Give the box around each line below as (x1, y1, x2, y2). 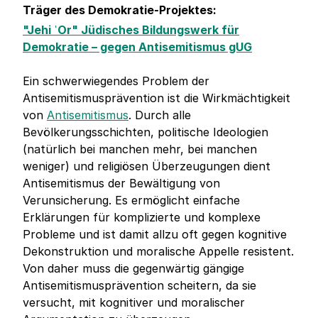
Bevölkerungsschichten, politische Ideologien (23, 125, 268, 140)
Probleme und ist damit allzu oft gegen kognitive (23, 227, 287, 242)
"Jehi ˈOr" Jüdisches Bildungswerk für (23, 23, 239, 38)
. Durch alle (128, 108, 191, 123)
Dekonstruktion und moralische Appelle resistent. (23, 244, 294, 259)
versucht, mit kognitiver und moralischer (23, 295, 245, 310)
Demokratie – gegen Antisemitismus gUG (23, 40, 252, 55)
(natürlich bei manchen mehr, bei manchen (23, 142, 257, 157)
